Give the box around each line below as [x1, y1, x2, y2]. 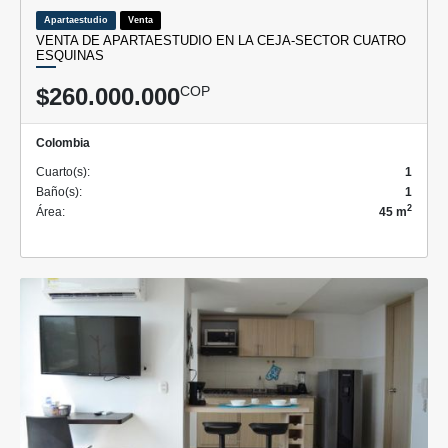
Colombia [36, 135, 90, 150]
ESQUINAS [36, 47, 104, 63]
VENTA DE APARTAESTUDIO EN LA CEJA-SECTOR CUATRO [36, 32, 406, 48]
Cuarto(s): [36, 164, 90, 179]
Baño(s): [36, 184, 82, 199]
